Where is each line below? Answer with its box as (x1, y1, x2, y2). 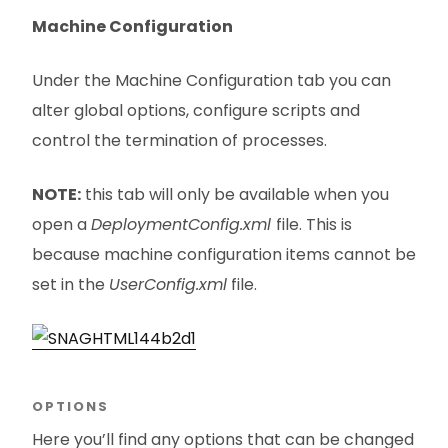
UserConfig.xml (109, 273, 227, 296)
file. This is (276, 213, 352, 236)
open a (32, 213, 91, 236)
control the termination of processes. (32, 129, 327, 152)
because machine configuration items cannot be (32, 243, 416, 266)
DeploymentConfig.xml (91, 213, 276, 236)
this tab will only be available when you (81, 183, 389, 206)
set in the (32, 273, 109, 296)
